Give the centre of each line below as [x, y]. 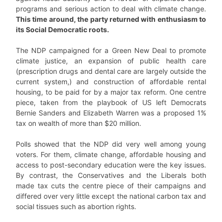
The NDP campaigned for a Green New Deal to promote [111, 50]
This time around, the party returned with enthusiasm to [111, 19]
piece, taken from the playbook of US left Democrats [111, 102]
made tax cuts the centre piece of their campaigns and [111, 186]
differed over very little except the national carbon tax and [111, 196]
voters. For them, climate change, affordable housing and [111, 154]
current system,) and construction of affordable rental [111, 82]
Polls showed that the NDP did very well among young [111, 144]
